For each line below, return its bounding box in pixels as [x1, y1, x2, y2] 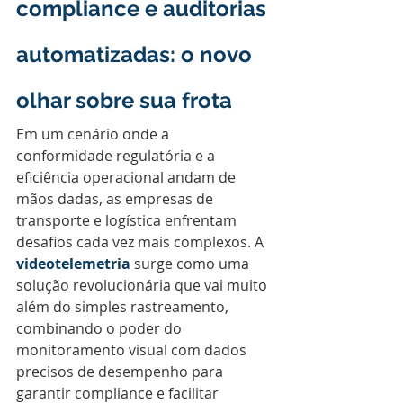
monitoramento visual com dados [16, 340, 250, 360]
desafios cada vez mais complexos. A [16, 232, 267, 252]
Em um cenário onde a [16, 124, 173, 144]
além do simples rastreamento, [16, 297, 232, 317]
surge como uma [130, 254, 253, 273]
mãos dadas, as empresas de [16, 189, 217, 209]
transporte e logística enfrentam [16, 210, 240, 230]
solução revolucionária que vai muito [16, 275, 271, 295]
